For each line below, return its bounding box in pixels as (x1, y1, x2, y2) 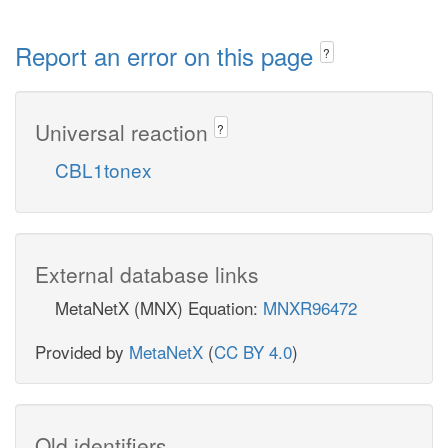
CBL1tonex (55, 155, 152, 183)
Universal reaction (35, 116, 214, 147)
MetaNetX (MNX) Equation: (55, 294, 263, 320)
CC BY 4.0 (214, 338, 292, 364)
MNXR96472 (263, 294, 357, 320)
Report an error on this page (15, 38, 320, 73)
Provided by (35, 338, 129, 364)
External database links (35, 258, 259, 289)
